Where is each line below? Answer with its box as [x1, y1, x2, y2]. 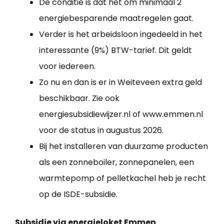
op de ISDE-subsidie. [39, 188, 117, 200]
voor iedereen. [39, 60, 95, 72]
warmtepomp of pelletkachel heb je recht [39, 172, 206, 184]
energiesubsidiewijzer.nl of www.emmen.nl [39, 108, 203, 120]
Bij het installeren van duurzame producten [39, 140, 208, 152]
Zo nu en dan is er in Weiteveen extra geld [39, 76, 202, 88]
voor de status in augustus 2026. [39, 124, 163, 136]
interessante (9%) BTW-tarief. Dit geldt [39, 44, 192, 56]
